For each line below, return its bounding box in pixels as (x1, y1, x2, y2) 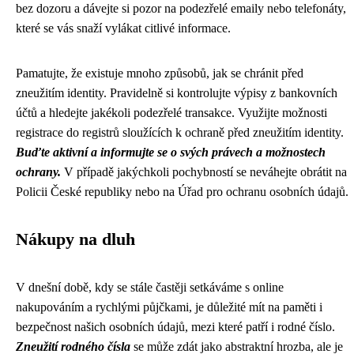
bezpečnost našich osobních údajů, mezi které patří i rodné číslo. (16, 320, 335, 333)
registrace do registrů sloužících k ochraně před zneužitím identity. (16, 126, 344, 139)
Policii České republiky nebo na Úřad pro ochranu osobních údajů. (16, 185, 348, 198)
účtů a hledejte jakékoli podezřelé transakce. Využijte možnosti (16, 106, 327, 119)
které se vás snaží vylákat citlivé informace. (16, 21, 231, 35)
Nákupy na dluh (16, 230, 135, 249)
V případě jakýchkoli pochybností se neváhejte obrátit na (61, 165, 347, 179)
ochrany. (16, 165, 61, 179)
